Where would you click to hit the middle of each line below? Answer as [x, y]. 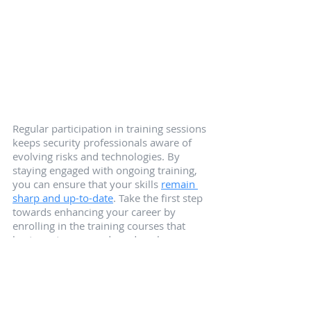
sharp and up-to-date [63, 198]
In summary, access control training [99, 293]
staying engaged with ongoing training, [106, 170]
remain [179, 184]
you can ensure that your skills [87, 184]
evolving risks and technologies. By [98, 157]
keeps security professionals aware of [103, 143]
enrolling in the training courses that [100, 226]
